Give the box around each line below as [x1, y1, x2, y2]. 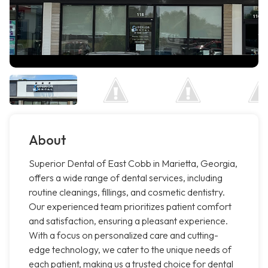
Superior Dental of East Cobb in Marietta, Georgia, [29, 157, 237, 170]
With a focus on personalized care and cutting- [29, 229, 218, 242]
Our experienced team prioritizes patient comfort [29, 200, 232, 213]
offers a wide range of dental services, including [29, 172, 223, 184]
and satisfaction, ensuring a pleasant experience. [29, 215, 228, 227]
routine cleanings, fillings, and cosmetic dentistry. [29, 186, 225, 199]
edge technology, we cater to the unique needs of [29, 243, 232, 256]
